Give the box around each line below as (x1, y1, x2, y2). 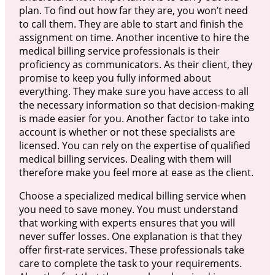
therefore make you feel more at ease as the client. (18, 165, 254, 179)
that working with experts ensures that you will (18, 215, 235, 230)
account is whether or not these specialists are (18, 125, 235, 139)
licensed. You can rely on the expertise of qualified (18, 138, 250, 152)
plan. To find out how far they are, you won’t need (18, 3, 248, 17)
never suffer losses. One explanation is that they (18, 229, 242, 243)
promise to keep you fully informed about (18, 71, 211, 85)
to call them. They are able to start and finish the (18, 17, 243, 31)
